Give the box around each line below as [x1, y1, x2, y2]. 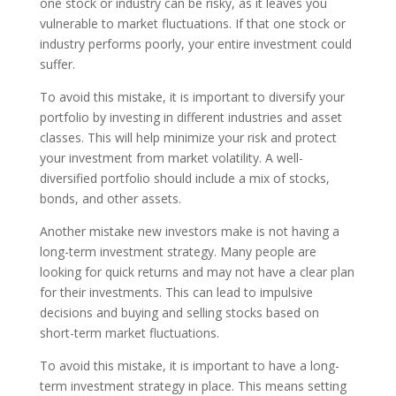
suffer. [39, 56, 75, 72]
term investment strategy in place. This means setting [39, 377, 346, 394]
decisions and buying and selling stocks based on [39, 304, 319, 321]
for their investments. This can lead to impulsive [39, 284, 313, 301]
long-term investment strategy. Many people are [39, 243, 316, 260]
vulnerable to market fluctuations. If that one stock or [39, 15, 346, 32]
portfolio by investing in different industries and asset [39, 109, 342, 126]
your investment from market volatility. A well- [39, 149, 303, 166]
